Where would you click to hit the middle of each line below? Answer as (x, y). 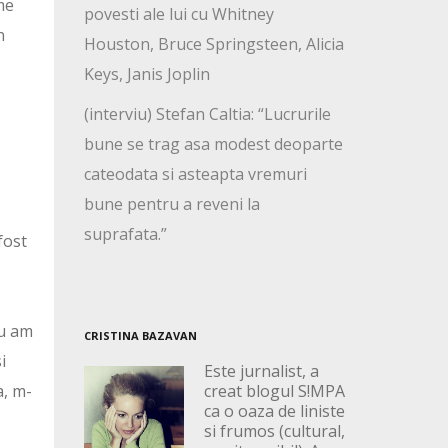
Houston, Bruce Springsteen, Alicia (213, 44)
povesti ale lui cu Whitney (178, 14)
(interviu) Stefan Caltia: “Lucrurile (207, 114)
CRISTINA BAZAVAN (140, 336)
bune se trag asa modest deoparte (213, 144)
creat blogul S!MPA (274, 391)
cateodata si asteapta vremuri (195, 174)
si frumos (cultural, (274, 431)
